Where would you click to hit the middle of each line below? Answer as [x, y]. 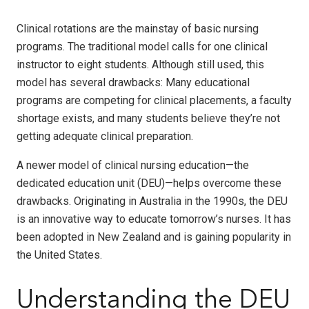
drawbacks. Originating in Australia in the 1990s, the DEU [152, 201]
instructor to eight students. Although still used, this [140, 64]
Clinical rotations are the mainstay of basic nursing [138, 28]
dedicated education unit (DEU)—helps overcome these [149, 183]
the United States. [59, 255]
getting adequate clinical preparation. [105, 136]
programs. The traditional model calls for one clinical [142, 46]
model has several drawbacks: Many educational [133, 82]
